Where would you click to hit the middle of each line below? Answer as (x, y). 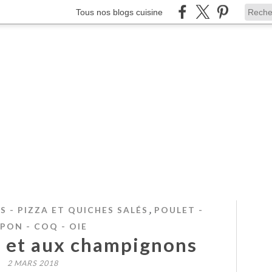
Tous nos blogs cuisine (119, 12)
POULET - (178, 210)
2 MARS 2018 (33, 263)
